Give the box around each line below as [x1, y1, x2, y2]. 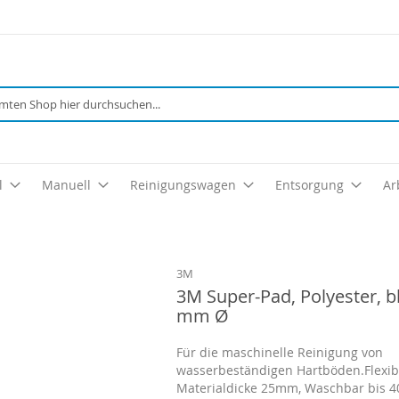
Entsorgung [275, 176, 344, 193]
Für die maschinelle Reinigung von [176, 344, 384, 361]
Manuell [42, 176, 91, 193]
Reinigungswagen [130, 176, 236, 193]
